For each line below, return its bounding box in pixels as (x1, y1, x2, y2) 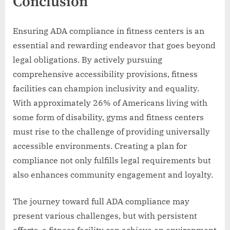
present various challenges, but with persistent (13, 210, 197, 221)
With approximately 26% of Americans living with (13, 98, 207, 108)
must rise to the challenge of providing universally (13, 126, 210, 137)
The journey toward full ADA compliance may (13, 196, 189, 207)
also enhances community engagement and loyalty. (13, 169, 213, 180)
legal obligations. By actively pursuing (13, 54, 162, 65)
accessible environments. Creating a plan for (13, 141, 187, 151)
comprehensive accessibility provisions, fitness (13, 69, 198, 80)
